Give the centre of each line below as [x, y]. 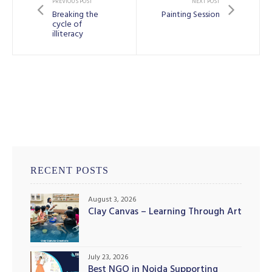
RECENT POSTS [70, 170]
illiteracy [68, 35]
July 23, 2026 [108, 258]
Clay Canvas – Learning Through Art [165, 213]
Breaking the [75, 15]
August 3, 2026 [112, 201]
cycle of [67, 25]
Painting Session [191, 15]
